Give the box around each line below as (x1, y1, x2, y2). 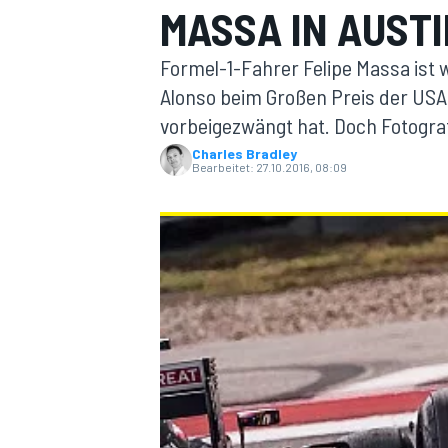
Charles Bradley (192, 145, 297, 162)
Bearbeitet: (192, 160, 254, 174)
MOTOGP (156, 186, 212, 205)
